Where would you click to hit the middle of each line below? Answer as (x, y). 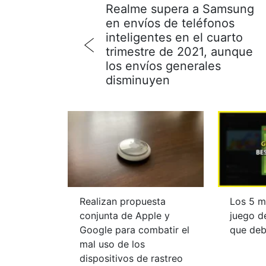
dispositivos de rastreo (131, 259)
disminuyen (138, 80)
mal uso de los (112, 244)
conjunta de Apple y (125, 216)
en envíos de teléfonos (170, 23)
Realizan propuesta (123, 202)
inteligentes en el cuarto (174, 37)
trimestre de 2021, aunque (179, 52)
